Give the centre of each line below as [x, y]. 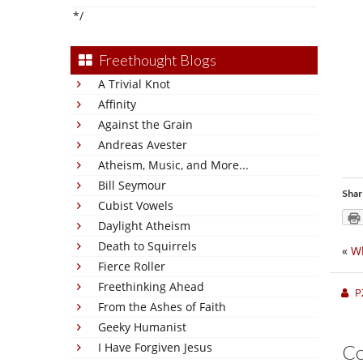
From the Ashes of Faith [162, 307]
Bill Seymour [132, 185]
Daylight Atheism [144, 226]
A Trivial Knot [134, 84]
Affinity [117, 104]
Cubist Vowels [136, 205]
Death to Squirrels [147, 246]
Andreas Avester [143, 145]
